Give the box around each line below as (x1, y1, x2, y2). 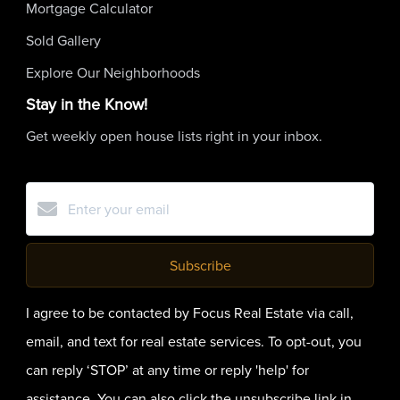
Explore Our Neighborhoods (26, 62, 200, 82)
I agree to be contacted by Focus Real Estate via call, (26, 302, 354, 322)
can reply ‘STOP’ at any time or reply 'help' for (26, 359, 309, 379)
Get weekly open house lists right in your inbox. (26, 125, 322, 146)
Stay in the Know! (26, 92, 147, 115)
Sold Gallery (26, 29, 101, 50)
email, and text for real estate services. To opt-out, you (26, 330, 362, 351)
